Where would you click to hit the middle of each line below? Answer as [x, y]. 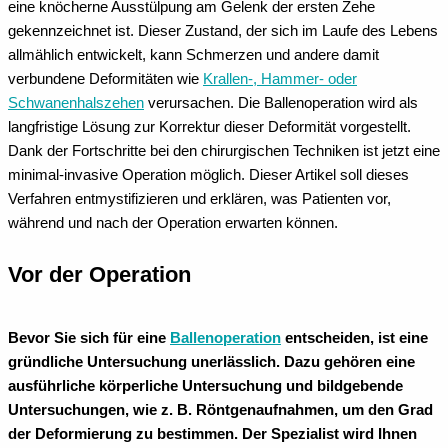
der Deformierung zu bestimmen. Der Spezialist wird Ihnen [212, 433]
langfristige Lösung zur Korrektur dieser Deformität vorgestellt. [209, 127]
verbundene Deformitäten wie [105, 79]
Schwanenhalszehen [76, 103]
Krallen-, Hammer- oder [280, 79]
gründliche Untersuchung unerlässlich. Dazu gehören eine [211, 361]
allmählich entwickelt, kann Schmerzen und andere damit [193, 55]
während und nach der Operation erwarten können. [173, 223]
